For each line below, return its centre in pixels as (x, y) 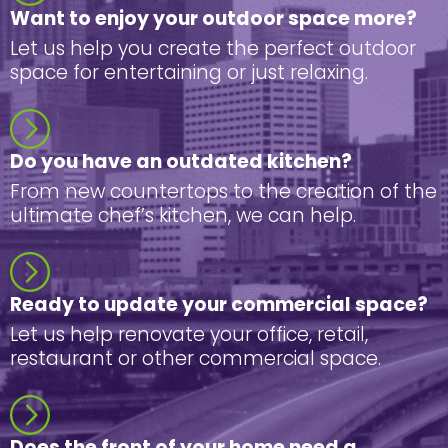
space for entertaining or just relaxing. (189, 72)
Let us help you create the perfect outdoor (213, 48)
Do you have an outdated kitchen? (181, 161)
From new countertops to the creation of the (223, 191)
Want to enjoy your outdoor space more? (213, 18)
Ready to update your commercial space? (219, 304)
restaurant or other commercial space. (195, 358)
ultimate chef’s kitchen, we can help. (183, 215)
